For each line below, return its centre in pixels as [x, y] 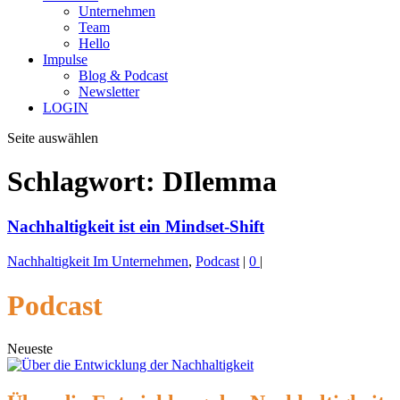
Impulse [65, 59]
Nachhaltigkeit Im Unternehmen [98, 262]
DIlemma [220, 181]
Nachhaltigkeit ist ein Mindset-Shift [136, 227]
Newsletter [109, 91]
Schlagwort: [85, 181]
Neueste [30, 349]
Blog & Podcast [123, 75]
